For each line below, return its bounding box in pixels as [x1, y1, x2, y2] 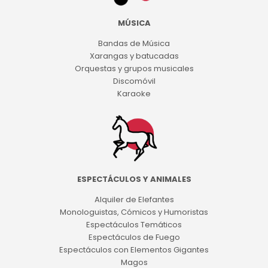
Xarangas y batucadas [89, 50, 179, 62]
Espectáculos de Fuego [88, 232, 180, 243]
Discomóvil [112, 75, 156, 87]
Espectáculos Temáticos [86, 219, 182, 231]
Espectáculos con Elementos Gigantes [59, 244, 209, 256]
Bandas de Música [98, 37, 170, 49]
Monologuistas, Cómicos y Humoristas [60, 206, 208, 218]
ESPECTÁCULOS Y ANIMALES [77, 173, 191, 185]
